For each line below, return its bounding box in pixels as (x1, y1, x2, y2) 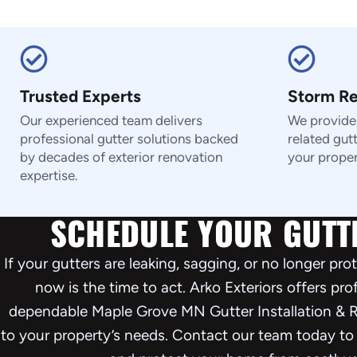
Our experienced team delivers (20, 112, 202, 129)
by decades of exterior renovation (20, 149, 222, 166)
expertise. (20, 167, 78, 184)
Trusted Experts (20, 86, 141, 107)
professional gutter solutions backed (20, 131, 238, 147)
